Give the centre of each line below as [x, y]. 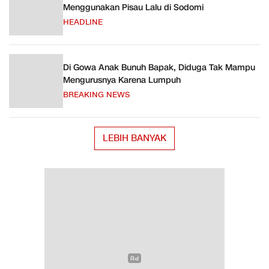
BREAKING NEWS [96, 95]
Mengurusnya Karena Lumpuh [122, 80]
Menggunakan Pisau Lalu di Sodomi [133, 8]
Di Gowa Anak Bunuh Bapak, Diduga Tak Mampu [159, 68]
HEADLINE [83, 22]
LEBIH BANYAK [134, 138]
